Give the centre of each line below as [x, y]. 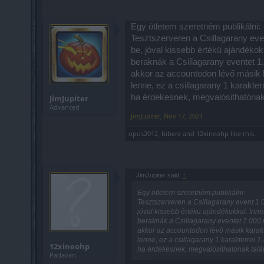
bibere [171, 133]
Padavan [63, 255]
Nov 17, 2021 [183, 115]
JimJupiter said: [159, 175]
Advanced [65, 107]
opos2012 [143, 133]
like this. [242, 133]
